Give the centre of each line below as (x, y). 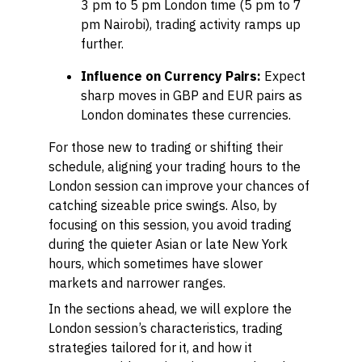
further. (102, 44)
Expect (283, 76)
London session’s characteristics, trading (166, 328)
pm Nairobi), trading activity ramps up (191, 24)
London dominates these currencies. (186, 115)
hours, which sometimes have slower (156, 263)
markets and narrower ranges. (137, 283)
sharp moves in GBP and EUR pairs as (192, 95)
